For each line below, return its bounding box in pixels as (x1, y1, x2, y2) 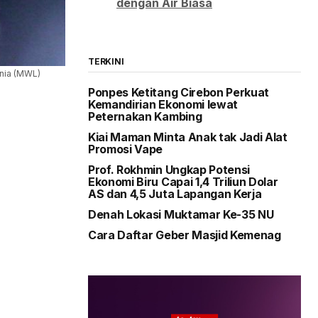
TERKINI (88, 55, 124, 67)
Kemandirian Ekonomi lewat (88, 97, 238, 111)
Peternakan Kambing (88, 109, 202, 124)
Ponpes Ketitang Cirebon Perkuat (88, 84, 270, 99)
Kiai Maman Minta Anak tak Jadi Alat (88, 129, 287, 144)
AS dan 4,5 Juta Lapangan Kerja (88, 186, 262, 201)
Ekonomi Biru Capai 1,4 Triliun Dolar (88, 174, 278, 189)
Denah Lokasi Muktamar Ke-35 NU (88, 207, 274, 221)
